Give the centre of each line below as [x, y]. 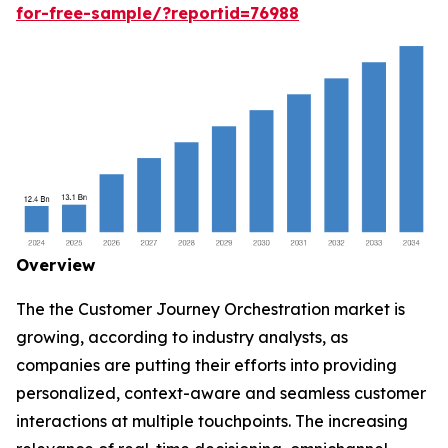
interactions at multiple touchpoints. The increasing [212, 421]
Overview [55, 265]
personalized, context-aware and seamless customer [221, 393]
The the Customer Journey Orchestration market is [210, 309]
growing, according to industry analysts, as [182, 337]
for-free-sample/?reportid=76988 [157, 13]
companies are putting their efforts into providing [206, 365]
